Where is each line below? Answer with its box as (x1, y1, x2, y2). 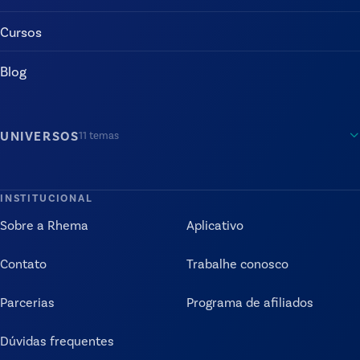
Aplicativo (186, 217, 243, 233)
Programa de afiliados (186, 294, 313, 310)
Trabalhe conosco (186, 256, 288, 272)
